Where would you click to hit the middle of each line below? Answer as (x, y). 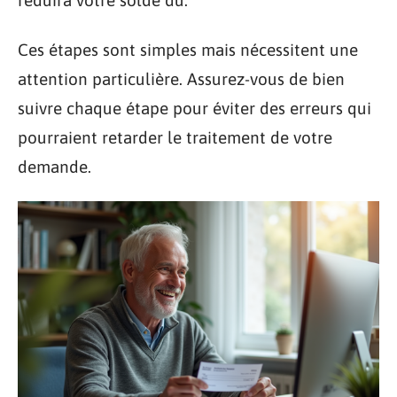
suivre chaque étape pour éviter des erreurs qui (195, 108)
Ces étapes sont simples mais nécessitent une (188, 49)
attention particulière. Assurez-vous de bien (181, 78)
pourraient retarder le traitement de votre (175, 137)
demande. (54, 166)
